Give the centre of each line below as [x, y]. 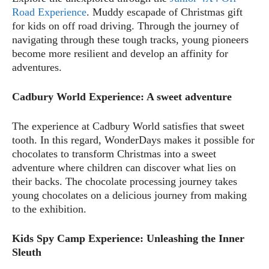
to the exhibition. [49, 209]
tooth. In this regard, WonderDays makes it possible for [133, 140]
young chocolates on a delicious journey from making [129, 195]
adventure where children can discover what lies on [124, 167]
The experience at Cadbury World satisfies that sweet [128, 126]
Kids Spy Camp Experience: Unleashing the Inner [128, 238]
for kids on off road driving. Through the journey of [125, 26]
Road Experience [49, 12]
